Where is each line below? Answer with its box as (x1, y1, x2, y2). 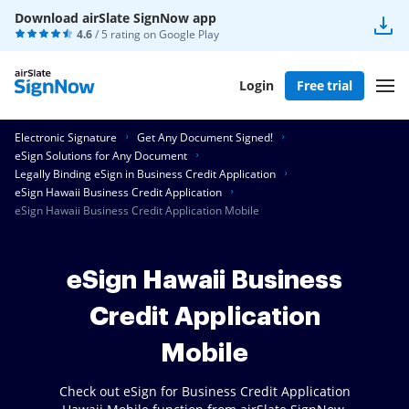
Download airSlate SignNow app (15, 9, 216, 26)
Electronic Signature (15, 130, 117, 145)
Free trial (297, 76, 352, 94)
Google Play (159, 26, 219, 42)
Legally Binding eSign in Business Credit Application (15, 166, 276, 182)
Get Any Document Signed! (137, 130, 273, 145)
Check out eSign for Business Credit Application (58, 383, 351, 400)
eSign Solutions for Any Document (15, 148, 187, 163)
